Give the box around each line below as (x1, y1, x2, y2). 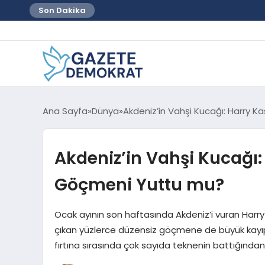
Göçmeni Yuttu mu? (54, 172, 224, 196)
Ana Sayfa (43, 104, 88, 117)
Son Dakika (38, 5, 86, 16)
